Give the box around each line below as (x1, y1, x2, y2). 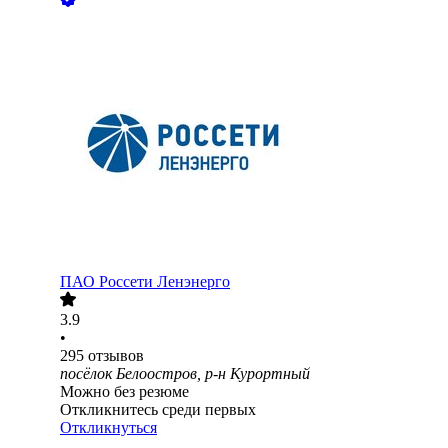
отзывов (88, 347, 144, 365)
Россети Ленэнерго (99, 273, 230, 291)
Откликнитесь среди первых (60, 401, 256, 419)
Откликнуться (60, 419, 157, 437)
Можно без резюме (60, 383, 189, 401)
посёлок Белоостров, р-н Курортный (60, 365, 310, 383)
